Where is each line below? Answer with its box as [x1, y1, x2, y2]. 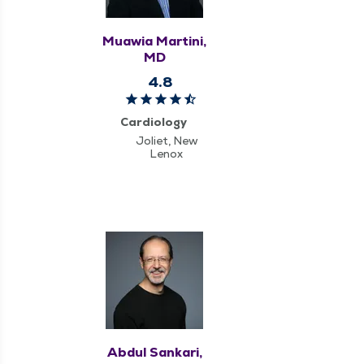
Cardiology [119, 114, 187, 129]
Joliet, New [135, 132, 198, 148]
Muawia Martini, [102, 32, 207, 50]
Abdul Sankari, [106, 343, 202, 361]
